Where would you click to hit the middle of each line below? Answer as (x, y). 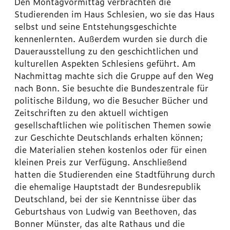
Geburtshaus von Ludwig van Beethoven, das (106, 211)
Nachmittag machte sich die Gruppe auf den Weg (114, 76)
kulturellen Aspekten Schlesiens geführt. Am (105, 63)
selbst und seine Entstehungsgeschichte (95, 26)
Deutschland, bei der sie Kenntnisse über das (106, 199)
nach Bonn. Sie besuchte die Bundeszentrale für (111, 88)
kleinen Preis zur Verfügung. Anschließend (101, 162)
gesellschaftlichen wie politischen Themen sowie (113, 125)
